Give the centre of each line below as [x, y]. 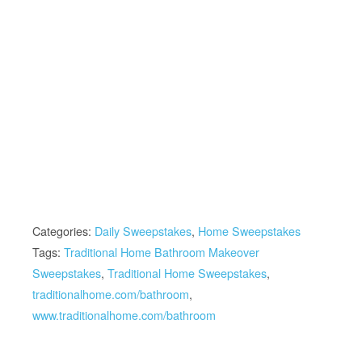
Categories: [63, 231]
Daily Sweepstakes [143, 231]
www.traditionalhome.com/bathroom [124, 315]
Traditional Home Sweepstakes [187, 273]
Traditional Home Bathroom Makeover [162, 252]
